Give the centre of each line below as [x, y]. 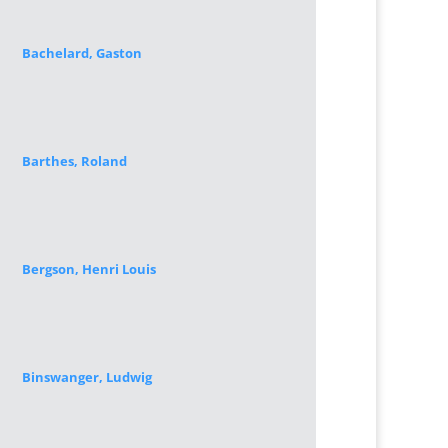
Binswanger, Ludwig [86, 377]
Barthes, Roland [74, 161]
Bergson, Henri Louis [88, 269]
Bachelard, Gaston [81, 53]
